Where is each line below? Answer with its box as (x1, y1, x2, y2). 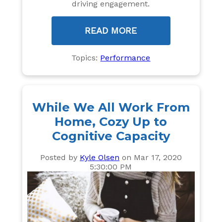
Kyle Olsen (79, 153, 119, 163)
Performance (100, 53, 151, 62)
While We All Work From (32, 100, 190, 114)
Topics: (71, 53, 101, 62)
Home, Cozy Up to (55, 114, 167, 129)
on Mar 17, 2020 (119, 153, 182, 163)
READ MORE (85, 25, 137, 36)
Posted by (40, 153, 80, 163)
